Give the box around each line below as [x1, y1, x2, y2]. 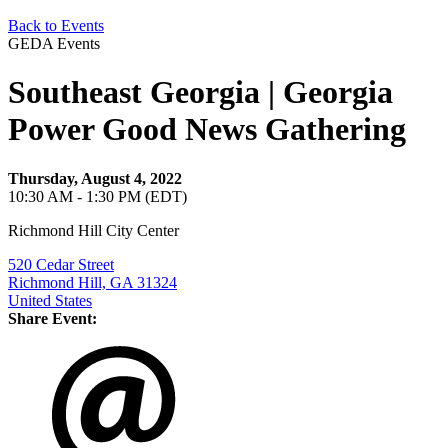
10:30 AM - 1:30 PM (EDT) [8, 187, 187, 205]
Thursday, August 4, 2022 [8, 169, 182, 187]
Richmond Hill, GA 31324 [8, 273, 177, 291]
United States [8, 291, 92, 309]
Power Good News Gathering [8, 111, 406, 148]
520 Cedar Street [8, 255, 114, 273]
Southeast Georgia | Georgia [8, 74, 393, 111]
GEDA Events [8, 35, 100, 52]
